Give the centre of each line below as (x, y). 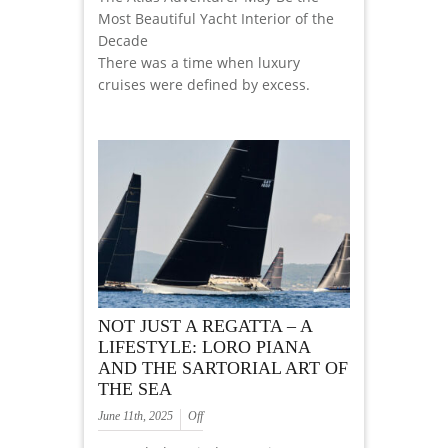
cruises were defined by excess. (204, 85)
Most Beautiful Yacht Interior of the (216, 19)
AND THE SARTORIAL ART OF (223, 368)
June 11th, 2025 (135, 416)
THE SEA (135, 389)
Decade (123, 41)
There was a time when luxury (199, 63)
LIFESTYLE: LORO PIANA (204, 347)
